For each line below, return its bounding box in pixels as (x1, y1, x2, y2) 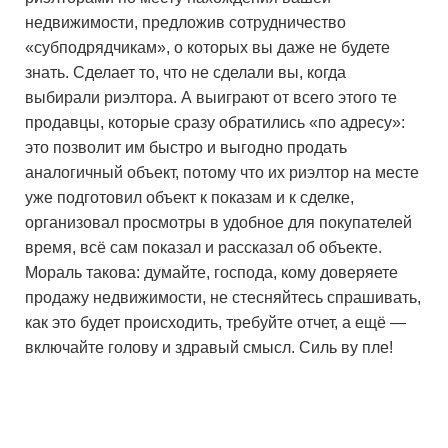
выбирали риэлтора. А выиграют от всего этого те (25, 89, 397, 106)
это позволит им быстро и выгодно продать (25, 139, 347, 156)
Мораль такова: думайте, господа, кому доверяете (25, 264, 398, 281)
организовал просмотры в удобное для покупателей (25, 214, 412, 231)
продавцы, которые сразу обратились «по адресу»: (25, 114, 405, 131)
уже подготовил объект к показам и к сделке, (25, 189, 354, 206)
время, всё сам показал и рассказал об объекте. (25, 239, 382, 256)
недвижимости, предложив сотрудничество (25, 14, 346, 31)
